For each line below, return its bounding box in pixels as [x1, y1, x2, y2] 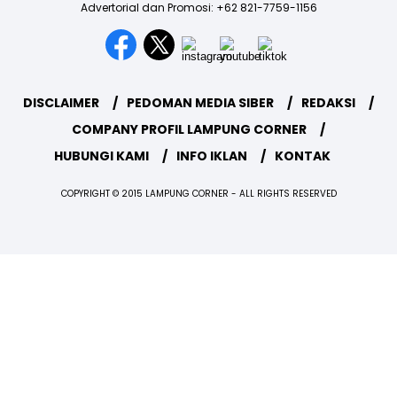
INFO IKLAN [175, 147, 247, 166]
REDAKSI [301, 94, 355, 113]
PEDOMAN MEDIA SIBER [127, 94, 274, 113]
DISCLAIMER [23, 94, 99, 113]
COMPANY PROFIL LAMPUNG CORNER [72, 121, 307, 139]
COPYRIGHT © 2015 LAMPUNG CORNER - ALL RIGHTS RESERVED [60, 187, 337, 201]
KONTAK [274, 147, 331, 166]
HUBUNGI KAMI [53, 147, 149, 166]
